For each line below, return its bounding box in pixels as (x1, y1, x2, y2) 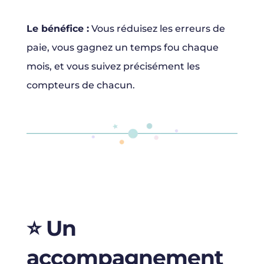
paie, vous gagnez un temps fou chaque (26, 42, 219, 54)
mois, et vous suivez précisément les (26, 61, 200, 72)
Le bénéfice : (26, 23, 89, 35)
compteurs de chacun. (26, 80, 135, 91)
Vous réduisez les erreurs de (88, 23, 225, 35)
